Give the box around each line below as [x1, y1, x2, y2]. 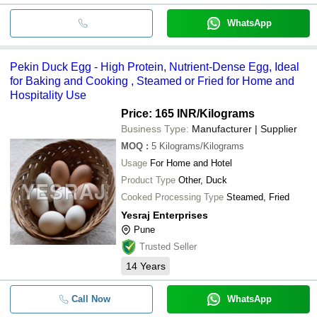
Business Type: [121, 122, 189, 134]
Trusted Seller [139, 241, 197, 252]
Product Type [121, 174, 175, 185]
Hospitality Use [10, 88, 86, 101]
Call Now [71, 293, 110, 304]
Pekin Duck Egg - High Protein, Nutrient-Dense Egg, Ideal [10, 60, 299, 73]
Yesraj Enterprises [121, 209, 208, 221]
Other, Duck [178, 174, 227, 185]
